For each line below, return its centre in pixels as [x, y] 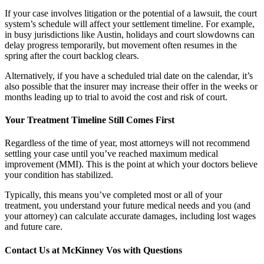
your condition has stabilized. [59, 175]
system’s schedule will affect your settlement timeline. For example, [130, 24]
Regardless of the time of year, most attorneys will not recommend [127, 143]
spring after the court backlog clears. [72, 55]
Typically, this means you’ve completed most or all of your [113, 195]
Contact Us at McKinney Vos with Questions [93, 250]
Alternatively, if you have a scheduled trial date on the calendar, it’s [129, 75]
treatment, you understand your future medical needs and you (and [128, 206]
